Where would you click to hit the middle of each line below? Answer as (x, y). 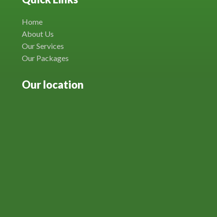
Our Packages (45, 58)
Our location (53, 85)
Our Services (43, 46)
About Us (38, 34)
